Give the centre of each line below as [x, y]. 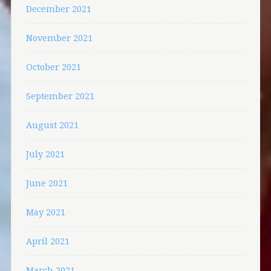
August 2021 [52, 125]
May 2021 [45, 212]
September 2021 [60, 96]
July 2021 [45, 154]
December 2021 [58, 8]
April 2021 [47, 241]
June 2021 [47, 183]
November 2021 [59, 38]
